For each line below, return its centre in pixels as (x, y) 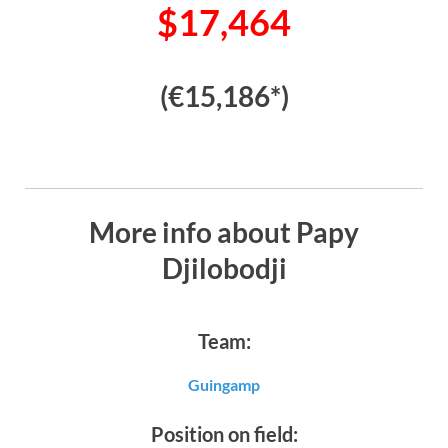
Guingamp (224, 384)
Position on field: (224, 433)
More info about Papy (224, 231)
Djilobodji (224, 267)
